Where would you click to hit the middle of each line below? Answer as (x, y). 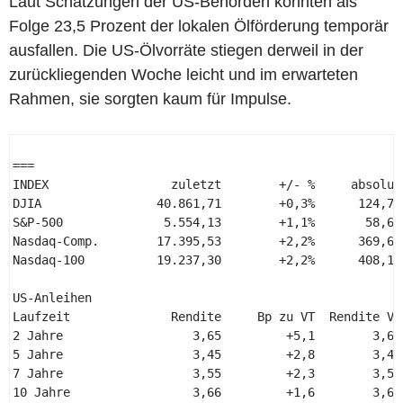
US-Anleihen (56, 297)
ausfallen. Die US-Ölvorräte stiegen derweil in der (186, 50)
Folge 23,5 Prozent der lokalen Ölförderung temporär (199, 26)
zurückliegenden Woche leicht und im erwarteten (184, 74)
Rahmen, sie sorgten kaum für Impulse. (150, 99)
